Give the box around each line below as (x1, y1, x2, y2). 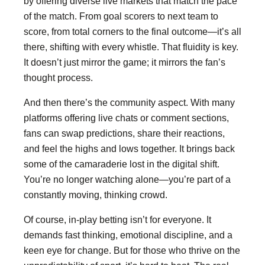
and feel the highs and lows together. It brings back (24, 143, 235, 154)
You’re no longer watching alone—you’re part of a (24, 173, 231, 185)
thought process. (24, 72, 93, 83)
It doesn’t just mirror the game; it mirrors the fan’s (24, 56, 225, 67)
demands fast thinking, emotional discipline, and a (24, 230, 232, 240)
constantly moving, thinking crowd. (24, 189, 167, 200)
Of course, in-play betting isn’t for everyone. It (24, 214, 211, 225)
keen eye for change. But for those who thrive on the (24, 245, 240, 256)
